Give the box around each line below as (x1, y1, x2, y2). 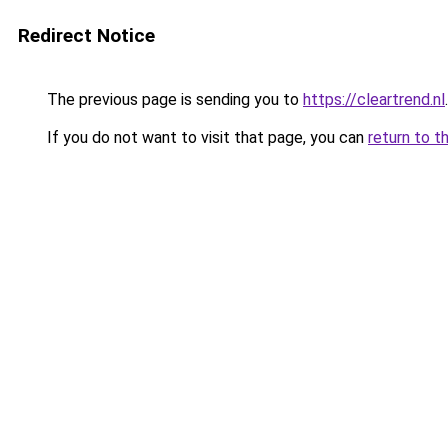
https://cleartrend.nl (303, 90, 445, 109)
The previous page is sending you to (43, 90, 303, 109)
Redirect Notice (18, 24, 155, 47)
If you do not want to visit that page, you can (43, 128, 368, 147)
